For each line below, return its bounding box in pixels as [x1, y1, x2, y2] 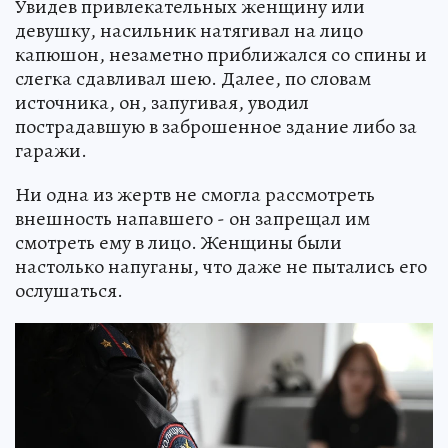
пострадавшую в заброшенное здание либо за [15, 112, 417, 140]
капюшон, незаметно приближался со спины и [15, 40, 427, 68]
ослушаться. [15, 276, 123, 304]
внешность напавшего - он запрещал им [15, 204, 370, 232]
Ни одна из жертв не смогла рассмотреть [15, 180, 375, 208]
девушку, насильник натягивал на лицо [15, 16, 363, 44]
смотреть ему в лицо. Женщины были [15, 228, 342, 256]
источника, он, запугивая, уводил [15, 88, 309, 116]
